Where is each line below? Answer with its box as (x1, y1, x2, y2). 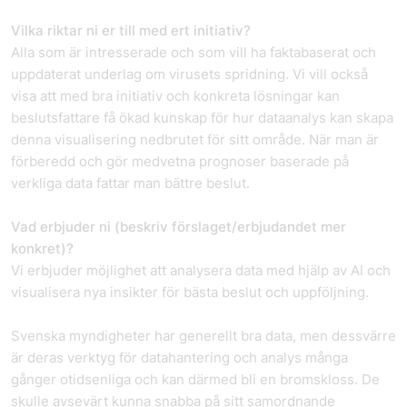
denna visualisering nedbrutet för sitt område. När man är (11, 131, 379, 148)
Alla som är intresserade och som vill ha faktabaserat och (11, 44, 376, 61)
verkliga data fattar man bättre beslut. (11, 174, 250, 192)
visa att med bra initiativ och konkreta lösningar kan (11, 87, 340, 104)
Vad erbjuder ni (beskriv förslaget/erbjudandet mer (11, 218, 346, 235)
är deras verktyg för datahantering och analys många (11, 349, 348, 366)
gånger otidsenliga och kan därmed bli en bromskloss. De (11, 371, 380, 388)
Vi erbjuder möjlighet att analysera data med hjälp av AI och (11, 262, 391, 279)
